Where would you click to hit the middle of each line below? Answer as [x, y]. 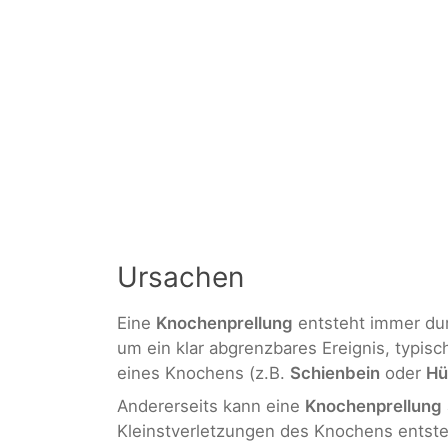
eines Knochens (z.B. [203, 372]
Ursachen [180, 276]
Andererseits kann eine [211, 406]
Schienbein [335, 372]
